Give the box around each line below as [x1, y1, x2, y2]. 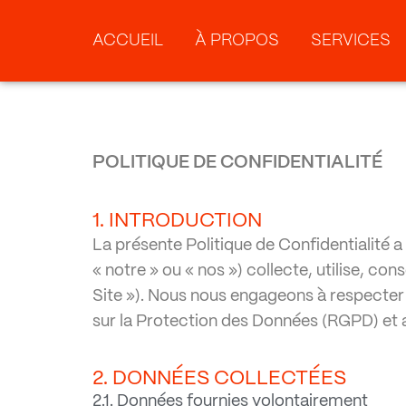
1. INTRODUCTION [92, 211, 262, 230]
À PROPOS [195, 33, 279, 49]
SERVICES [311, 33, 391, 49]
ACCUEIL [92, 33, 163, 49]
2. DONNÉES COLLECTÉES [92, 369, 346, 388]
